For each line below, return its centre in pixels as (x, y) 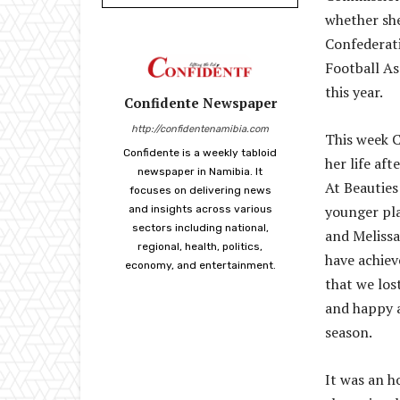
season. (350, 333)
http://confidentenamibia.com (200, 129)
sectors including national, (200, 228)
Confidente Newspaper (200, 103)
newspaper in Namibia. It (200, 172)
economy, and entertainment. (200, 266)
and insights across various (200, 209)
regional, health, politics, (200, 247)
